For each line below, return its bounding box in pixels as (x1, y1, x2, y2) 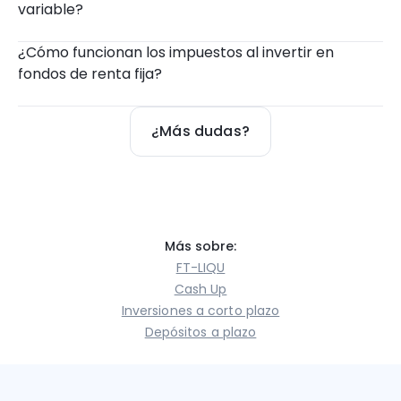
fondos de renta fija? (18, 64, 162, 85)
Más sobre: (164, 237, 237, 256)
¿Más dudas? (151, 121, 250, 142)
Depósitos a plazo (144, 323, 257, 342)
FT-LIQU (175, 259, 226, 277)
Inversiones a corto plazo (121, 302, 280, 320)
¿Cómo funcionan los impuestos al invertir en (18, 42, 334, 64)
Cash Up (174, 280, 227, 299)
